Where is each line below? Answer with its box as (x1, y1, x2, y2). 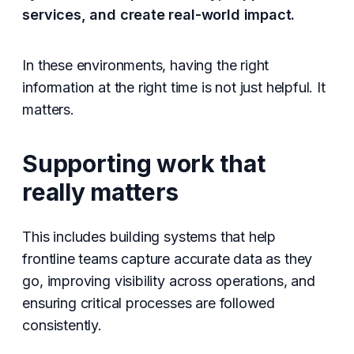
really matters (22, 178, 179, 206)
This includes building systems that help (22, 228, 277, 245)
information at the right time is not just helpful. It (22, 79, 326, 96)
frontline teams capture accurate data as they (22, 250, 313, 267)
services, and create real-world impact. (22, 6, 296, 23)
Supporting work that (22, 149, 265, 178)
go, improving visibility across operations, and (22, 272, 315, 289)
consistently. (22, 316, 102, 333)
